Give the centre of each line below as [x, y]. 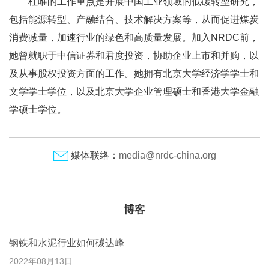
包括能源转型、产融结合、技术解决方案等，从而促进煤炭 [134, 20]
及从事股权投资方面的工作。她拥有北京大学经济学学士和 [134, 74]
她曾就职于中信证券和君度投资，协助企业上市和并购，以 [134, 56]
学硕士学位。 [38, 110]
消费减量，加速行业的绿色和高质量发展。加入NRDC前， [134, 38]
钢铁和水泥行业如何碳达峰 [67, 243]
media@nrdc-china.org [167, 155]
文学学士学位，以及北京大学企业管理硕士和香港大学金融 [134, 92]
